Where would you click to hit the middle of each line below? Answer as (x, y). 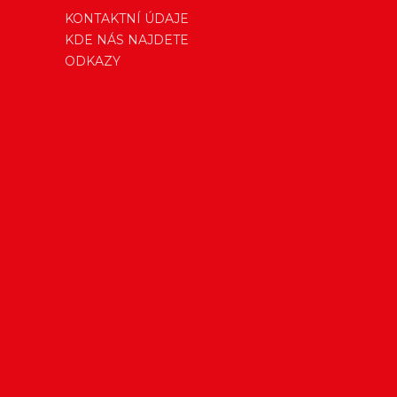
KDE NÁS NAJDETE (127, 40)
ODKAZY (93, 62)
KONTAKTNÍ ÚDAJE (127, 19)
